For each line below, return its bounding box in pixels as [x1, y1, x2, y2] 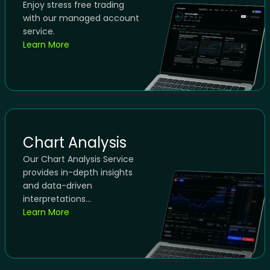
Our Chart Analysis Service [22, 152, 134, 165]
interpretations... [22, 192, 91, 205]
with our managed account [22, 11, 139, 24]
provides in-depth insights [22, 166, 133, 178]
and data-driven [22, 179, 92, 192]
